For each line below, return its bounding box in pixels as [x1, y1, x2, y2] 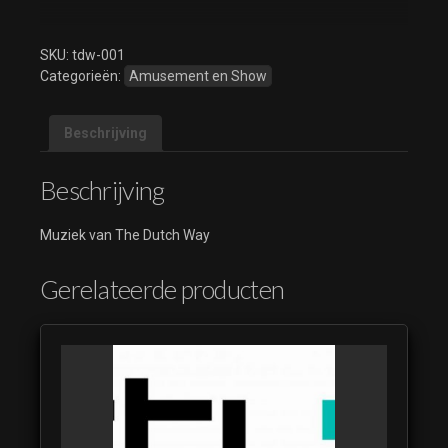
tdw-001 [72, 46, 125, 63]
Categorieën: [40, 67, 124, 84]
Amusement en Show [129, 67, 267, 84]
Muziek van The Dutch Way [40, 226, 210, 243]
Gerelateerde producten [40, 273, 285, 304]
